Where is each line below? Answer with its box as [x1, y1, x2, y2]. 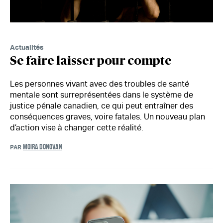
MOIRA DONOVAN [23, 142, 62, 151]
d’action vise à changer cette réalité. [10, 122, 143, 132]
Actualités [10, 42, 44, 51]
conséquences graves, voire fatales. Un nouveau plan [10, 111, 205, 121]
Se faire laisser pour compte [10, 55, 172, 67]
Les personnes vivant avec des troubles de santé [10, 79, 189, 89]
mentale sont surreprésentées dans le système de [10, 90, 193, 100]
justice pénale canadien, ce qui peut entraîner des [10, 101, 193, 111]
